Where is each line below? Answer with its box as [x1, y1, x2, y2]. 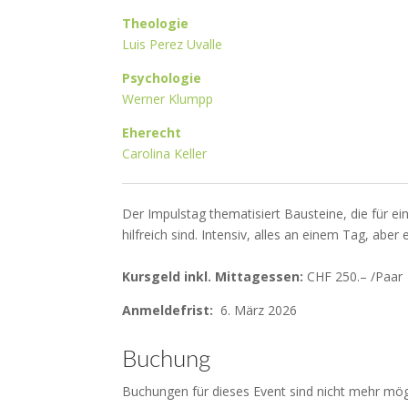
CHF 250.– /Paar [303, 268, 403, 285]
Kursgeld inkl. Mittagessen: [122, 268, 304, 285]
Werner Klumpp [122, 90, 214, 107]
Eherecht [122, 124, 182, 141]
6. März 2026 [217, 301, 298, 319]
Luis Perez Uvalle [122, 36, 223, 53]
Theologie [122, 15, 189, 32]
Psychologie [122, 69, 202, 87]
